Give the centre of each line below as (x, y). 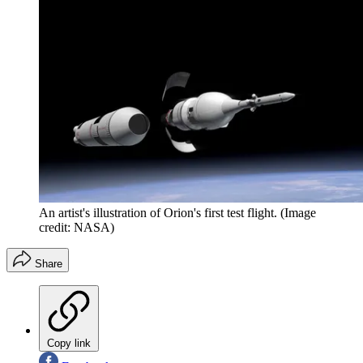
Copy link (69, 344)
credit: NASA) (77, 228)
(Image (298, 213)
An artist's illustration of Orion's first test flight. (158, 213)
